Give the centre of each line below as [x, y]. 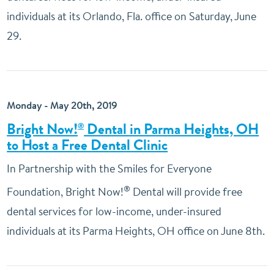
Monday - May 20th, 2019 [62, 105]
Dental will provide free [187, 192]
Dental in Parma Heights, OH [172, 129]
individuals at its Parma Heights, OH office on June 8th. [136, 231]
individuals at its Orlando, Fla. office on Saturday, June [132, 16]
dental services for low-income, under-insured [114, 211]
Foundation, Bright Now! [65, 192]
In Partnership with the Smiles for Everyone [109, 168]
